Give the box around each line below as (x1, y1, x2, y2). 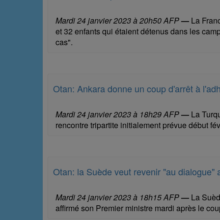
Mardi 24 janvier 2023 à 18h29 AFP (55, 108, 179, 120)
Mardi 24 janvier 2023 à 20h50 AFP (55, 14, 179, 26)
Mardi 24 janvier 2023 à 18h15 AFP (55, 191, 179, 203)
